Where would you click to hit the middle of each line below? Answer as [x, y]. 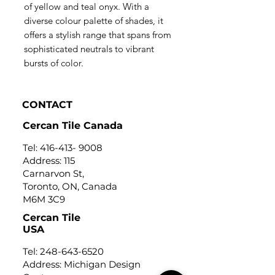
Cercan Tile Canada [73, 126]
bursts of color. [54, 63]
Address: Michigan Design [82, 264]
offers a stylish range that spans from [98, 35]
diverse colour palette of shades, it [94, 21]
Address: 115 [49, 161]
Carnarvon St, [53, 173]
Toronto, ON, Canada [70, 186]
